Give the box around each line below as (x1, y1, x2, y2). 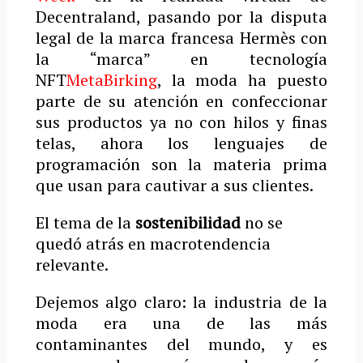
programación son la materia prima (35, 153, 328, 176)
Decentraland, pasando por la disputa (35, 6, 328, 28)
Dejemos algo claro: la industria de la (35, 291, 328, 314)
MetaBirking (66, 69, 157, 92)
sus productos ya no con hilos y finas (35, 111, 328, 134)
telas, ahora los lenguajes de (35, 132, 328, 155)
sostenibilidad (135, 211, 241, 234)
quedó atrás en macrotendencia (35, 233, 271, 255)
